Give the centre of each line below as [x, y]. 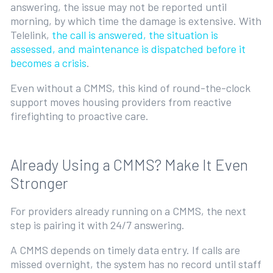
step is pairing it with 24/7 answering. [98, 225]
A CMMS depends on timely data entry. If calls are [125, 250]
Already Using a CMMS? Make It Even [129, 165]
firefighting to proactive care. [80, 116]
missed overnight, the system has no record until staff [136, 264]
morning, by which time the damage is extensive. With [136, 21]
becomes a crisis [48, 63]
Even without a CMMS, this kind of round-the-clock [130, 88]
